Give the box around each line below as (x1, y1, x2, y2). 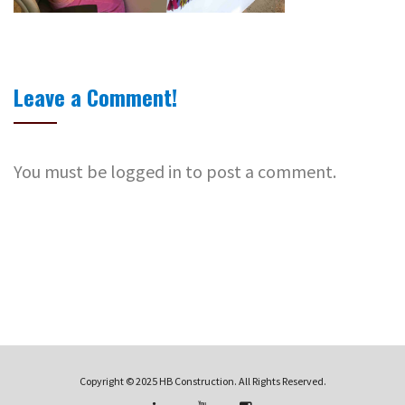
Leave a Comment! (14, 80, 177, 114)
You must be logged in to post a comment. (14, 160, 336, 184)
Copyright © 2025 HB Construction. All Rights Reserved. (79, 374, 326, 389)
